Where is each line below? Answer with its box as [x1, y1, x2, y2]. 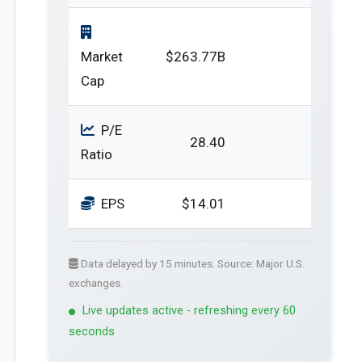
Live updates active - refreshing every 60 [82, 304, 296, 318]
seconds [69, 325, 115, 339]
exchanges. [69, 276, 123, 289]
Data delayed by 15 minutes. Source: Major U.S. [78, 257, 305, 270]
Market [81, 48, 123, 65]
